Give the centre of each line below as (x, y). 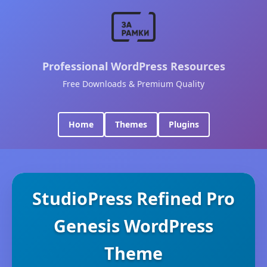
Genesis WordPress (133, 226)
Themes (131, 124)
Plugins (184, 124)
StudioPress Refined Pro (133, 198)
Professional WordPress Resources (133, 66)
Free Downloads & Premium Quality (133, 84)
